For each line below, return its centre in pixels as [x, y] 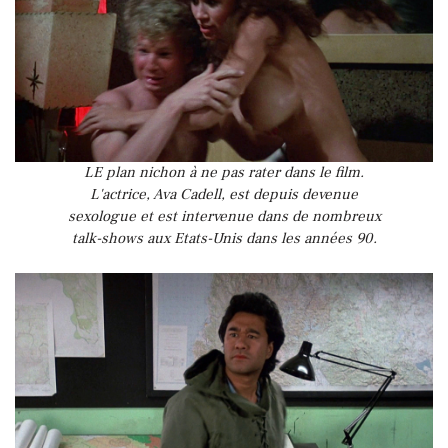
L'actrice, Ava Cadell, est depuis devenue [224, 194]
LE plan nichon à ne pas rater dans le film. [224, 172]
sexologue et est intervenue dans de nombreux [224, 216]
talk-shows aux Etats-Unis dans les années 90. [224, 238]
